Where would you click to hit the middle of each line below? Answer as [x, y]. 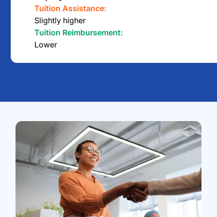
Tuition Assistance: [71, 8]
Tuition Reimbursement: [79, 32]
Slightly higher [60, 20]
